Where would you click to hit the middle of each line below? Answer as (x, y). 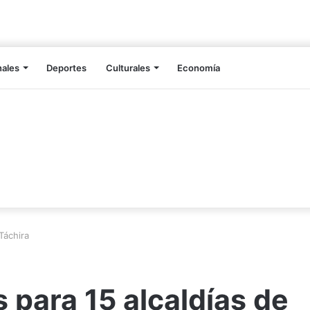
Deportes (66, 68)
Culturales (128, 68)
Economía (199, 68)
